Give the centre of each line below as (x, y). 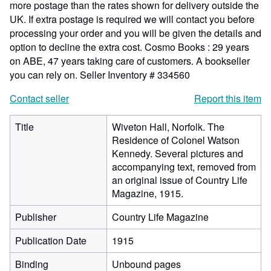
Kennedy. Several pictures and (178, 153)
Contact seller (39, 98)
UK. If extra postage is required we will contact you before (132, 19)
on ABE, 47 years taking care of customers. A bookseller (130, 61)
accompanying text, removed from (184, 167)
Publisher (36, 217)
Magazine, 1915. (148, 193)
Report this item (228, 98)
